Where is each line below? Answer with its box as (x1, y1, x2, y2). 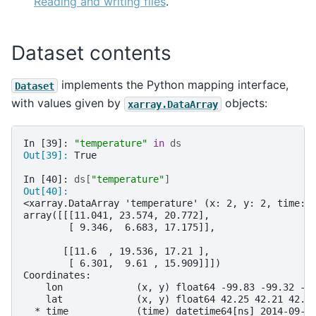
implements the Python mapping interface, (58, 78, 288, 92)
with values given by (11, 96, 124, 111)
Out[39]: (23, 149, 74, 161)
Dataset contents (11, 40, 171, 65)
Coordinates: (23, 269, 91, 281)
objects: (221, 96, 267, 111)
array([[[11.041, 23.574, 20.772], (23, 209, 209, 221)
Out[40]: (23, 185, 74, 197)
